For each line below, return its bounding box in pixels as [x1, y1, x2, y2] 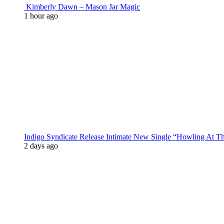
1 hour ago [24, 11, 58, 20]
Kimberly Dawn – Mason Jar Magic [24, 2, 140, 11]
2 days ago [24, 141, 58, 150]
